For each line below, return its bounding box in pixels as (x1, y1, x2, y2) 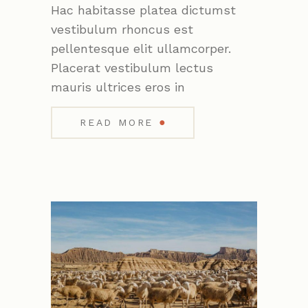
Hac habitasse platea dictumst (51, 3, 236, 18)
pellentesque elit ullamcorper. (51, 41, 231, 56)
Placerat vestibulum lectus (51, 60, 213, 76)
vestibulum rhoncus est (51, 22, 193, 37)
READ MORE (80, 117, 154, 129)
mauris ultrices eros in (51, 80, 185, 95)
